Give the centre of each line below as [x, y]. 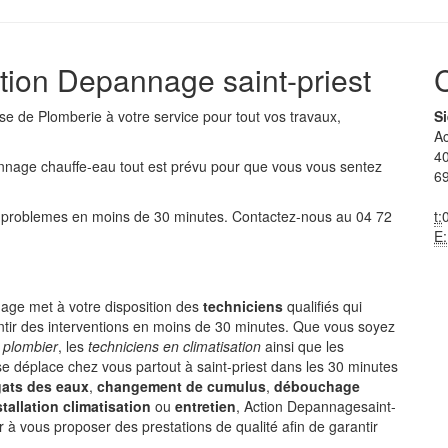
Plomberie [70, 116]
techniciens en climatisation [174, 346]
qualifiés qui [322, 306]
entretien [205, 406]
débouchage [317, 386]
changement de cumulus [181, 386]
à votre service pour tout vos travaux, [221, 116]
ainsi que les [302, 346]
